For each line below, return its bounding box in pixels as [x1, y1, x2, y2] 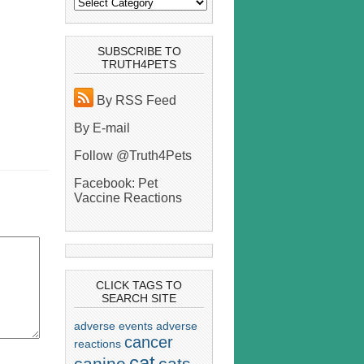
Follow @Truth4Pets [74, 149, 192, 163]
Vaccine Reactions [74, 191, 182, 206]
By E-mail [74, 121, 130, 136]
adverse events [74, 318, 153, 332]
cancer [124, 332, 173, 351]
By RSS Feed [93, 93, 176, 108]
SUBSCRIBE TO [97, 45, 181, 58]
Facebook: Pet [74, 176, 158, 191]
